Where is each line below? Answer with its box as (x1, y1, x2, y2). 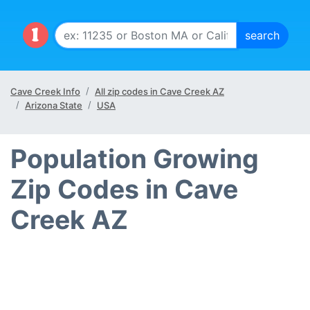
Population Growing (10, 143, 259, 174)
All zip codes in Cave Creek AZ (95, 86, 224, 97)
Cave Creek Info (10, 86, 80, 97)
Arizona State (25, 100, 82, 111)
